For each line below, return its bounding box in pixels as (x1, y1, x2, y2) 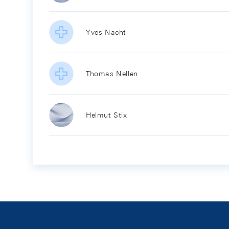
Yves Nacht (86, 28, 126, 36)
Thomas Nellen (86, 70, 138, 78)
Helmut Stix (86, 111, 127, 119)
